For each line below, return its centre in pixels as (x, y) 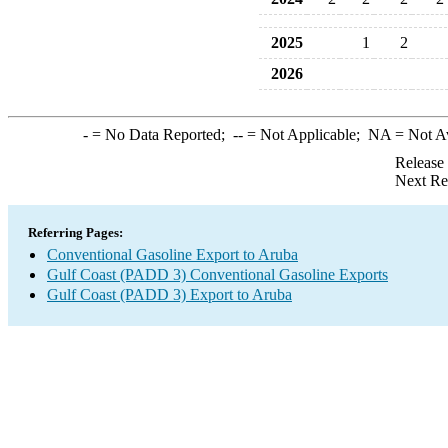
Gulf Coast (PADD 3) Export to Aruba (169, 294)
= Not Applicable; (305, 134)
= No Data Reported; (160, 134)
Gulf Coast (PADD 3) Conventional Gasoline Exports (217, 274)
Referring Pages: (75, 232)
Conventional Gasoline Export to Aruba (172, 254)
